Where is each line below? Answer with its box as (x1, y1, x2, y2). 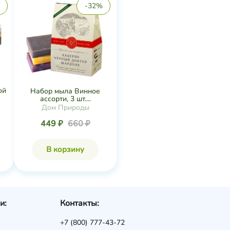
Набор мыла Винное (30, 86, 100, 96)
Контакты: (60, 198, 100, 209)
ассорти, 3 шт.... (40, 93, 91, 104)
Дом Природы (41, 102, 89, 112)
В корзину (46, 144, 84, 155)
